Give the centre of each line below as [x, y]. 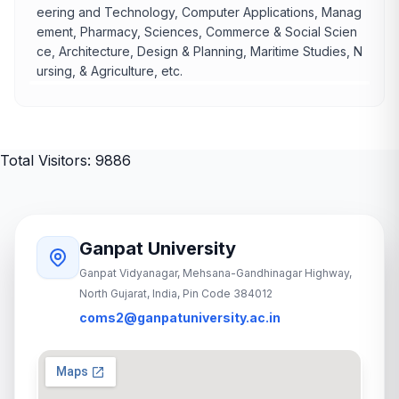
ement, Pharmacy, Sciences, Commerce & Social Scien [197, 32]
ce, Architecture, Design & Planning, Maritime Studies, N [199, 51]
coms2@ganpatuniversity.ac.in [180, 318]
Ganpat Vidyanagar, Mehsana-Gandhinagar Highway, [216, 273]
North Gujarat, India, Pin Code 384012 [176, 293]
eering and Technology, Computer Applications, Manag [199, 12]
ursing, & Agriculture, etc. [110, 71]
